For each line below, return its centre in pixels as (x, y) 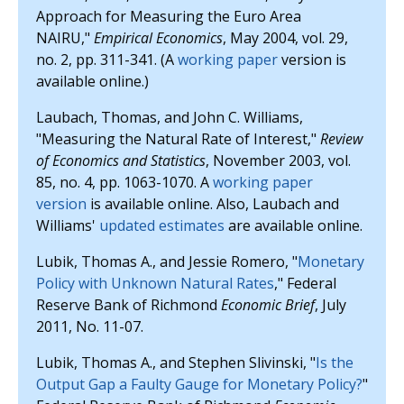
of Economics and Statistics (121, 161)
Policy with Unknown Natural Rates (155, 283)
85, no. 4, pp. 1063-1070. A (124, 182)
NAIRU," (65, 38)
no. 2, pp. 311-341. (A (107, 60)
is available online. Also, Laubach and (213, 204)
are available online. (294, 225)
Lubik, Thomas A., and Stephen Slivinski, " (176, 363)
